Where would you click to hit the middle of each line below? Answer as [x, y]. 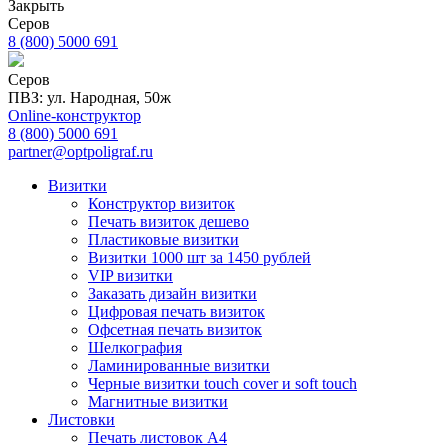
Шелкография [135, 347]
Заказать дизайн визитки [172, 293]
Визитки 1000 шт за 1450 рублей [199, 257]
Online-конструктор [74, 115]
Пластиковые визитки [163, 239]
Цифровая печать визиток [176, 311]
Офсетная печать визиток [175, 329]
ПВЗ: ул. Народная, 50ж [89, 97]
